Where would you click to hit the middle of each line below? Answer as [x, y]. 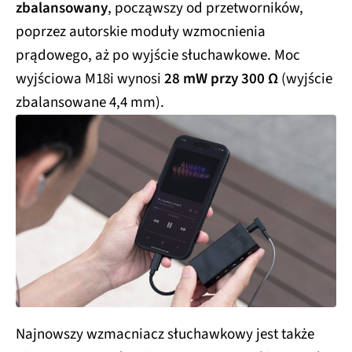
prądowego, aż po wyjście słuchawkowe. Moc [158, 52]
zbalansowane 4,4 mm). [90, 99]
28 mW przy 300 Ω [221, 75]
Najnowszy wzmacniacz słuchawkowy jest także [165, 330]
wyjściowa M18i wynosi [90, 75]
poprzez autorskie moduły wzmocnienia [141, 28]
